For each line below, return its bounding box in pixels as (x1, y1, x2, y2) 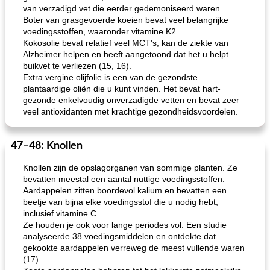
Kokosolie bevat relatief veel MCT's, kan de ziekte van (23, 38, 228, 48)
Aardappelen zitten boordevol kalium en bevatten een (23, 186, 227, 195)
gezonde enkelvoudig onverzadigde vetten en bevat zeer (23, 95, 239, 105)
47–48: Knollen (11, 140, 83, 151)
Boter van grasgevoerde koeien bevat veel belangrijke (23, 15, 228, 25)
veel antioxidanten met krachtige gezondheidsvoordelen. (23, 107, 238, 116)
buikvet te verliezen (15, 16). (23, 61, 131, 71)
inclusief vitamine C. (23, 209, 99, 218)
